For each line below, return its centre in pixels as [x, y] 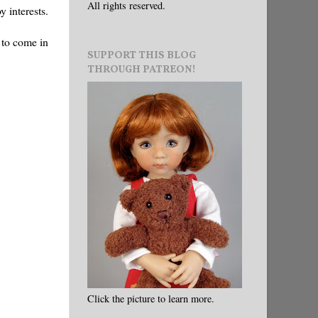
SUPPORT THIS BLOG [142, 55]
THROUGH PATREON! [142, 69]
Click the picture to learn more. [151, 298]
